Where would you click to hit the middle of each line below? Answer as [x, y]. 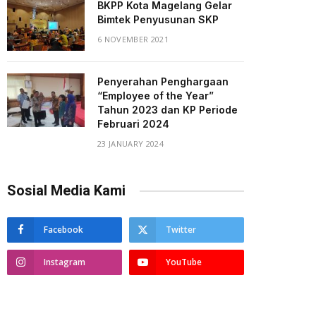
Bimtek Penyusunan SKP [158, 20]
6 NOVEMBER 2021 [133, 39]
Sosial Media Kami [66, 191]
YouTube [184, 262]
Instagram [65, 262]
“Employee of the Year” [156, 96]
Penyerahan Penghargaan [163, 82]
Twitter [181, 230]
